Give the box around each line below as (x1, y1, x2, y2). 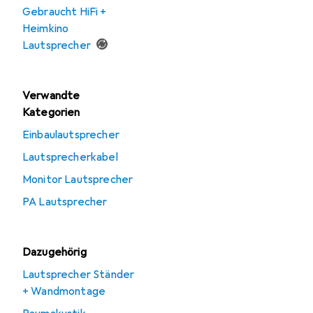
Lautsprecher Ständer (22, 268, 135, 282)
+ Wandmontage (22, 284, 106, 298)
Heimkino (22, 22, 69, 36)
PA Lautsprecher (22, 195, 108, 209)
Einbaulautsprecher (22, 128, 119, 142)
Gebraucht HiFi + (22, 5, 107, 19)
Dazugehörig (22, 245, 87, 259)
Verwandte (22, 89, 80, 103)
